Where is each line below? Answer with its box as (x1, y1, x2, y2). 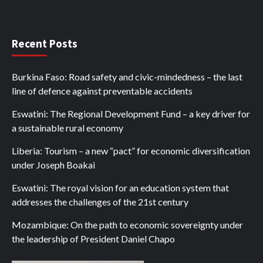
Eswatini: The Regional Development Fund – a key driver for (12, 108, 250, 119)
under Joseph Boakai (12, 159, 95, 170)
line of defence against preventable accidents (12, 85, 193, 96)
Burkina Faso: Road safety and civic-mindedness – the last (12, 71, 242, 82)
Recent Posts (12, 36, 77, 50)
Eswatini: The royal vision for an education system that (12, 182, 229, 193)
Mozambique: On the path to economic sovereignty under (12, 219, 243, 230)
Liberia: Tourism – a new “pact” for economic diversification (12, 145, 250, 156)
